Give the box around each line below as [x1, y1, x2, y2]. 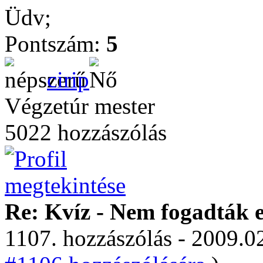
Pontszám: [5, 31, 106, 56]
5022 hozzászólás [5, 120, 167, 145]
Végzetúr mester [5, 93, 155, 119]
